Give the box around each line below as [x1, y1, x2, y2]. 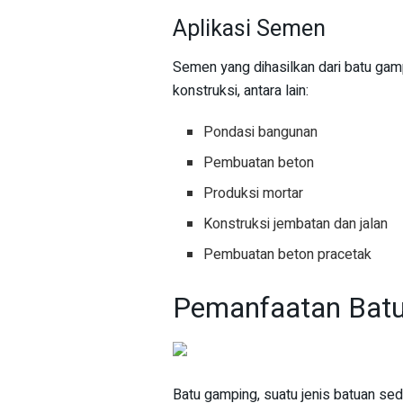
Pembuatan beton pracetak [203, 244, 372, 266]
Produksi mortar [203, 183, 304, 205]
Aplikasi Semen [173, 12, 326, 46]
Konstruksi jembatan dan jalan [203, 213, 389, 236]
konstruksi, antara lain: [173, 80, 309, 103]
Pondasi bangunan [203, 121, 318, 144]
